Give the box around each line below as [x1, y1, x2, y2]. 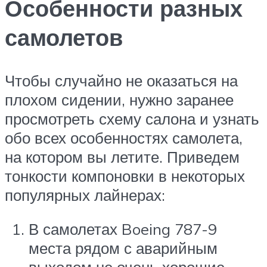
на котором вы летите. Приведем [5, 147, 240, 166]
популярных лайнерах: [5, 185, 165, 204]
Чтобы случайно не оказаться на [5, 70, 238, 90]
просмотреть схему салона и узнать [5, 108, 259, 128]
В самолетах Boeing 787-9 [29, 219, 217, 239]
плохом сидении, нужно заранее [5, 89, 234, 109]
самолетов [5, 22, 123, 52]
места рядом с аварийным [29, 238, 218, 258]
